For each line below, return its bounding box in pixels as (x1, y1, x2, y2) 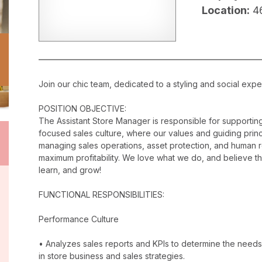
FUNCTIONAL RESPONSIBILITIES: (39, 189, 164, 200)
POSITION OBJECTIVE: (39, 104, 126, 114)
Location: (202, 4, 250, 17)
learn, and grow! (39, 165, 101, 175)
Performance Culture (39, 214, 119, 225)
